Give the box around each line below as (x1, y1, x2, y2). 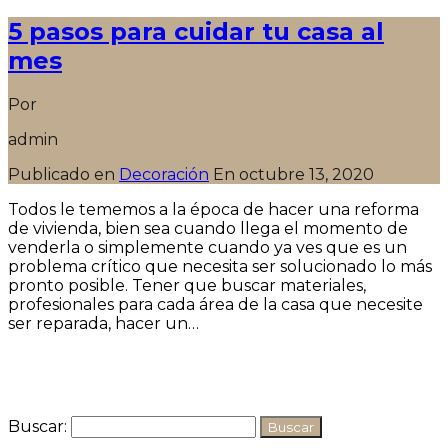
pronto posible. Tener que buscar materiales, (8, 275, 366, 295)
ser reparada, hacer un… (8, 313, 199, 333)
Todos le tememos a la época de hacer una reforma (8, 199, 419, 219)
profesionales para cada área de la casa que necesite (8, 294, 423, 314)
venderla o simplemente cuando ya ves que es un (8, 237, 407, 257)
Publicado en (8, 164, 119, 184)
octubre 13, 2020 (239, 164, 374, 184)
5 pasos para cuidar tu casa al (8, 16, 384, 46)
